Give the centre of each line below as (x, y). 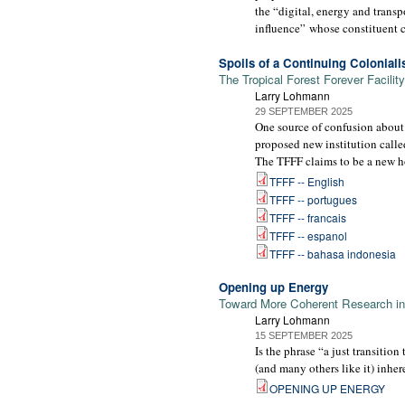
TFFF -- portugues (313, 199)
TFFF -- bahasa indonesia (333, 253)
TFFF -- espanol (308, 235)
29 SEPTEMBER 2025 (304, 111)
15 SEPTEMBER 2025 (304, 336)
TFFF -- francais (308, 217)
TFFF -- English (307, 181)
